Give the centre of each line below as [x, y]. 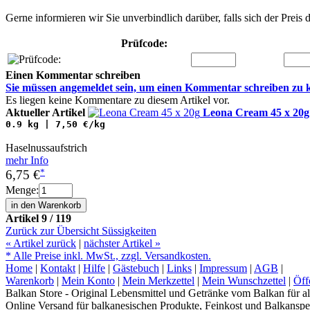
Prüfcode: [144, 44]
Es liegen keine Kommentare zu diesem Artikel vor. [118, 100]
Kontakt [58, 268]
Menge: [22, 190]
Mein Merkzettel [158, 280]
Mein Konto [88, 280]
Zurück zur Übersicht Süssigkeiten [81, 230]
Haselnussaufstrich [46, 148]
